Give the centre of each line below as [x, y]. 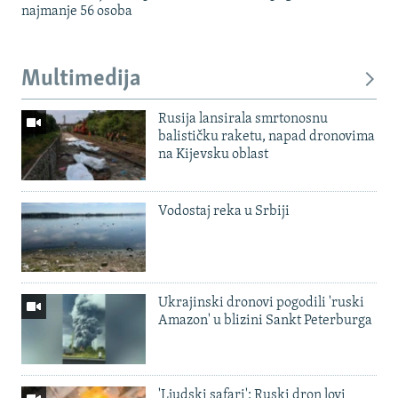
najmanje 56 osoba [77, 12]
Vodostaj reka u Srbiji [224, 211]
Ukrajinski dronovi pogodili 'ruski [261, 303]
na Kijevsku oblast [213, 154]
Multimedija [81, 80]
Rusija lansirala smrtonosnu [243, 119]
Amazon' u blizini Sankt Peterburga [265, 321]
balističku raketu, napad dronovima [267, 136]
